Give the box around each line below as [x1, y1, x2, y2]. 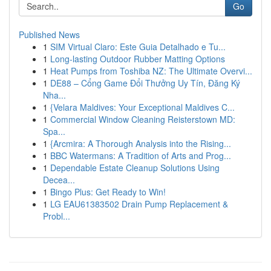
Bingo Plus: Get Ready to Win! [50, 186, 166, 198]
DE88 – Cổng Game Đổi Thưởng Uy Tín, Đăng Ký [50, 77, 240, 89]
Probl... [43, 210, 70, 222]
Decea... [43, 174, 75, 186]
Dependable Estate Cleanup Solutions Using [50, 162, 220, 174]
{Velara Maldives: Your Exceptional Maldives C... [50, 101, 235, 113]
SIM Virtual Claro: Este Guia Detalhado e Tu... [50, 41, 226, 53]
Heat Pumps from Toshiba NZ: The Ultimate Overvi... [50, 65, 252, 77]
